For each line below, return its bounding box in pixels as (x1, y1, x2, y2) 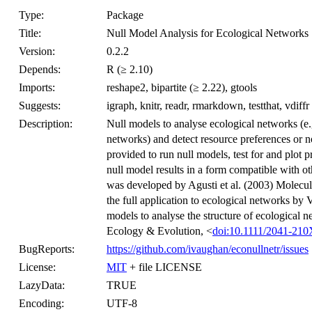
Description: (19, 118, 72, 130)
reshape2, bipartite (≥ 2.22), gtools (107, 81, 257, 93)
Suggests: (19, 100, 61, 111)
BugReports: (19, 243, 75, 255)
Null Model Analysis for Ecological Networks (107, 27, 309, 39)
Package (107, 9, 143, 21)
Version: (19, 45, 55, 57)
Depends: (19, 63, 61, 75)
